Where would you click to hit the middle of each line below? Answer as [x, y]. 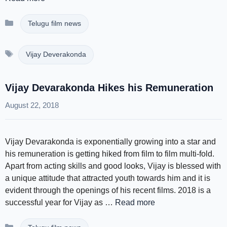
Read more [135, 202]
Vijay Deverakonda [56, 54]
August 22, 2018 [32, 105]
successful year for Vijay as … [60, 202]
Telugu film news [54, 24]
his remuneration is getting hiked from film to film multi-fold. [110, 154]
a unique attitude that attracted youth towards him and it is [108, 178]
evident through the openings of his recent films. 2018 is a [108, 190]
